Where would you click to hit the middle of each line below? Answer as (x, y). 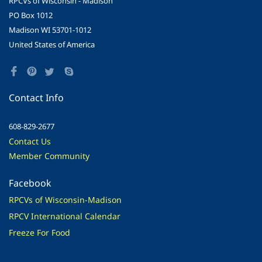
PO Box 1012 (31, 15)
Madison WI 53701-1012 (50, 30)
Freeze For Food (39, 232)
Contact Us (30, 141)
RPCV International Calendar (65, 216)
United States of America (52, 44)
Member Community (49, 156)
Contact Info (36, 97)
